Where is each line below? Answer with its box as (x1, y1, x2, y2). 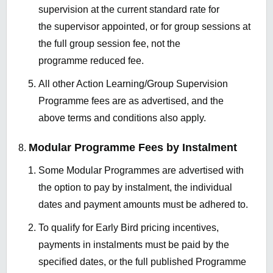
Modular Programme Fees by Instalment (29, 141, 237, 154)
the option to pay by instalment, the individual (38, 182, 232, 193)
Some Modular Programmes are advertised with (38, 165, 244, 176)
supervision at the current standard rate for (38, 4, 219, 15)
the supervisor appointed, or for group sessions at (38, 21, 250, 32)
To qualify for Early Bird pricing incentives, (38, 222, 219, 233)
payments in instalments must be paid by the (38, 239, 229, 250)
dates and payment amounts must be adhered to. (38, 199, 248, 210)
